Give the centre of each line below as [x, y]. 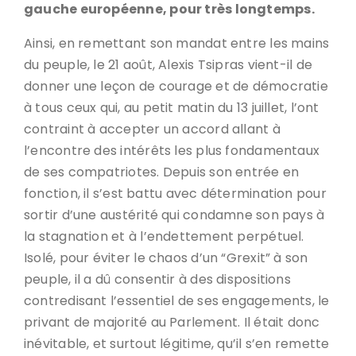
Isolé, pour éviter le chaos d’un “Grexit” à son [166, 258]
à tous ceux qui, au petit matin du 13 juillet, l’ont [172, 108]
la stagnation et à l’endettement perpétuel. [164, 236]
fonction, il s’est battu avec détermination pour [175, 193]
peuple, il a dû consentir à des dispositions [157, 279]
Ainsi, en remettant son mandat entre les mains [177, 43]
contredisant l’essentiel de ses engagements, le [177, 301]
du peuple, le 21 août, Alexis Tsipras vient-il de [168, 65]
